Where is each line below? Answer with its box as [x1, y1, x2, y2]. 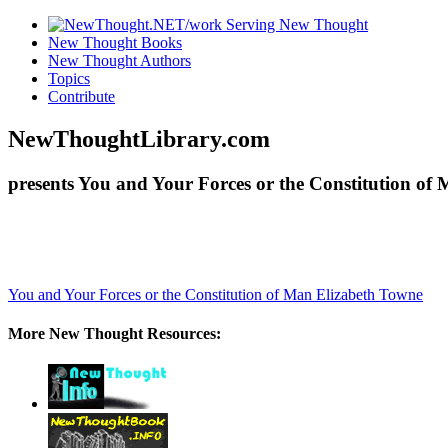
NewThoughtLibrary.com [8, 125, 270, 152]
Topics [48, 70, 90, 87]
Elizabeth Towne [316, 285, 423, 303]
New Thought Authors [48, 52, 191, 69]
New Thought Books [48, 34, 182, 51]
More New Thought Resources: [8, 324, 221, 342]
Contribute [48, 88, 115, 105]
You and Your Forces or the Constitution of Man [8, 285, 316, 303]
